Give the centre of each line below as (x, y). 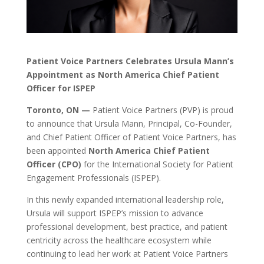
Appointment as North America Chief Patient (123, 74)
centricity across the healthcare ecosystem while (119, 240)
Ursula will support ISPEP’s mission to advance (115, 213)
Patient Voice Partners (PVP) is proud (161, 110)
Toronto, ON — (58, 110)
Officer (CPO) (54, 164)
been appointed (57, 150)
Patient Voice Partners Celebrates (100, 61)
